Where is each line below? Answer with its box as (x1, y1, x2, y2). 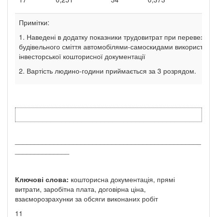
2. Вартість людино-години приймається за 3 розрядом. (19, 65, 196, 76)
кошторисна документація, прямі (69, 174, 175, 184)
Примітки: (19, 17, 49, 27)
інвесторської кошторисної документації (19, 51, 145, 61)
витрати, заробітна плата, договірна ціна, (15, 184, 146, 194)
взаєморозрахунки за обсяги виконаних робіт (15, 193, 158, 203)
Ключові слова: (15, 174, 69, 184)
